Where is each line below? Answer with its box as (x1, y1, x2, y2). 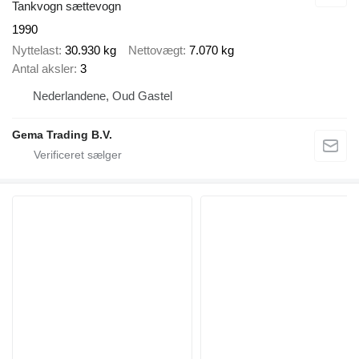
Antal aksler (12, 62, 74, 76)
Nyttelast (12, 43, 58, 58)
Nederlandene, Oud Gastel (33, 89, 172, 103)
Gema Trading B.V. (12, 128, 112, 142)
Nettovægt (128, 43, 183, 58)
